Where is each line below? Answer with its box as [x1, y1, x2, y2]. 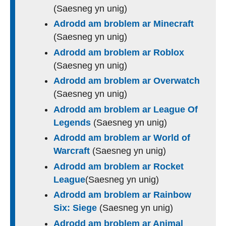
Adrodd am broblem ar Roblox [53, 47, 184, 58]
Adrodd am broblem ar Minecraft [53, 19, 194, 29]
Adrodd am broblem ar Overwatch [53, 76, 200, 86]
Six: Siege [53, 203, 99, 213]
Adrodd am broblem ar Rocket [53, 161, 184, 172]
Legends [53, 117, 93, 128]
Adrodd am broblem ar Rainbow [53, 190, 191, 200]
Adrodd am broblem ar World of [53, 133, 190, 143]
